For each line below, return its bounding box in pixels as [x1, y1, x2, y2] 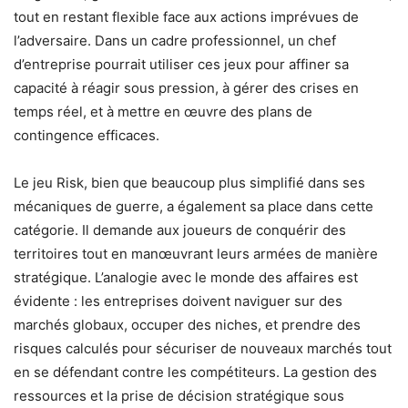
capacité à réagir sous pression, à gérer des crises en [14, 78, 359, 97]
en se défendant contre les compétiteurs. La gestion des [14, 362, 377, 381]
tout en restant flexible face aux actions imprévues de [14, 7, 359, 25]
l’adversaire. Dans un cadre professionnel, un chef [14, 31, 336, 49]
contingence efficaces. [14, 126, 159, 144]
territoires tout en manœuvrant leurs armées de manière [14, 244, 378, 262]
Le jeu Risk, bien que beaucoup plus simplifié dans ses [14, 173, 365, 191]
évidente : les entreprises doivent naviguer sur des [14, 291, 342, 310]
